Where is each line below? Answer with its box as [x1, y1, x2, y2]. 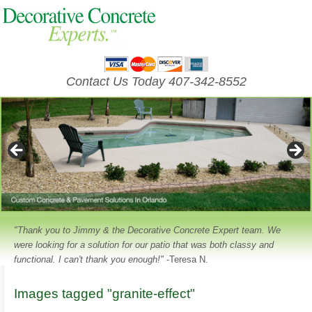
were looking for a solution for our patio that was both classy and [14, 240, 274, 251]
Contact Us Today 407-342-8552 [65, 75, 247, 89]
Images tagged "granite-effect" [14, 286, 195, 302]
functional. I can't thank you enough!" [14, 254, 164, 265]
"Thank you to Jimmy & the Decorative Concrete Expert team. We [14, 225, 281, 236]
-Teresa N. [164, 254, 208, 265]
